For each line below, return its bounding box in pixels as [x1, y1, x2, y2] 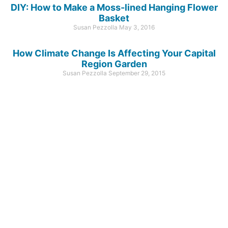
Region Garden [81, 58, 147, 69]
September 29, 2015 [108, 69, 165, 77]
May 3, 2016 [119, 23, 155, 31]
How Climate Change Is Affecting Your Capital [12, 47, 216, 59]
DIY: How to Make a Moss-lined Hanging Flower [10, 2, 218, 13]
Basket [99, 12, 129, 23]
